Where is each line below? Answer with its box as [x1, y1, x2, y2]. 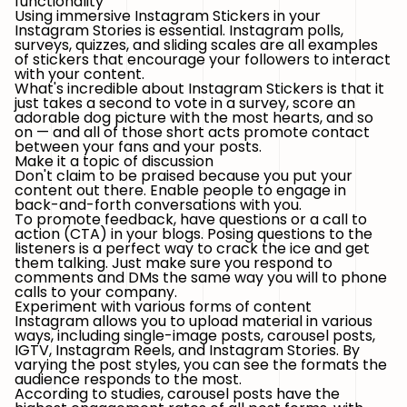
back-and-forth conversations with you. [15, 194, 302, 215]
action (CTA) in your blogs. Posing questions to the [15, 223, 372, 244]
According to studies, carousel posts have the [15, 383, 340, 404]
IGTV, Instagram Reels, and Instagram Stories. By [15, 340, 360, 361]
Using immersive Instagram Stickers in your [15, 5, 321, 26]
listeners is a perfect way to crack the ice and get [15, 238, 370, 259]
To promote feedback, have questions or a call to [15, 209, 367, 230]
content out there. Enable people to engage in [15, 180, 346, 201]
